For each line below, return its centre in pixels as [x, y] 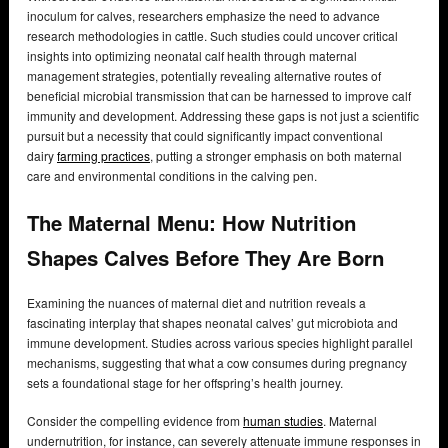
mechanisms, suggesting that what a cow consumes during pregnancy [217, 362]
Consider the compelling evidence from [135, 420]
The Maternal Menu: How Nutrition [191, 222]
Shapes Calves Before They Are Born [208, 257]
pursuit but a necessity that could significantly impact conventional [205, 136]
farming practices [103, 156]
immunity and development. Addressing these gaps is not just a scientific [223, 116]
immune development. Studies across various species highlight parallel [220, 342]
